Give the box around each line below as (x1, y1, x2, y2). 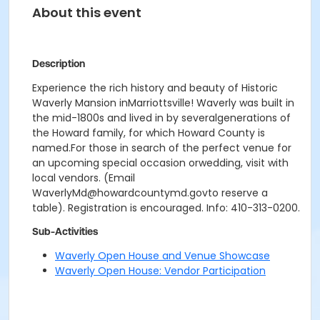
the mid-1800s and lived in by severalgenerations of (32, 111, 291, 125)
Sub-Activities (32, 226, 98, 237)
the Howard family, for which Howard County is (32, 126, 265, 140)
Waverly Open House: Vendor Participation (55, 264, 266, 278)
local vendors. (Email (32, 171, 135, 185)
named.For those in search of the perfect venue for (32, 141, 291, 155)
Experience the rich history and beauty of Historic (32, 81, 278, 95)
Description (32, 58, 85, 69)
